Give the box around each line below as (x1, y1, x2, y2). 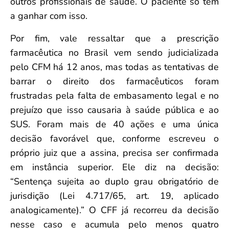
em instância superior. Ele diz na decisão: (10, 161, 219, 173)
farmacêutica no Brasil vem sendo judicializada (10, 46, 219, 59)
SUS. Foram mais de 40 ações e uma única (10, 118, 219, 130)
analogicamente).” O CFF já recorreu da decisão (10, 203, 219, 216)
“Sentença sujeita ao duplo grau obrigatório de (10, 175, 219, 188)
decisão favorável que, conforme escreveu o (10, 132, 219, 145)
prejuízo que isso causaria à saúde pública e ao (10, 103, 219, 116)
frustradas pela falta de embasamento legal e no (10, 89, 219, 102)
